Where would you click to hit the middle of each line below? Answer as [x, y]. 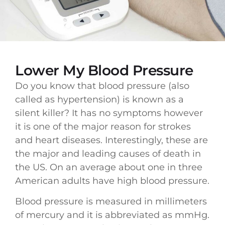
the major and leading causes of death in [108, 153]
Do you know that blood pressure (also [102, 86]
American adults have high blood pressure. [112, 181]
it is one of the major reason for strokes [103, 126]
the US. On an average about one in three [109, 167]
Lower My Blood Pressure [104, 70]
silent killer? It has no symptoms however [109, 113]
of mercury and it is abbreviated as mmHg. [112, 215]
